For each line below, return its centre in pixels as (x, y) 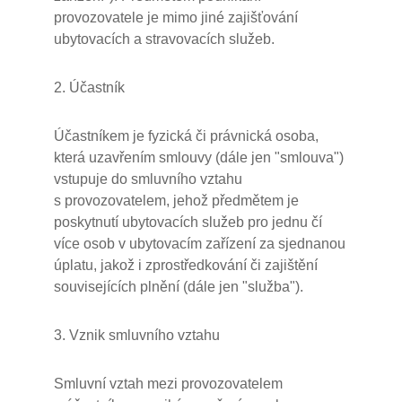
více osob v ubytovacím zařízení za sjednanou (200, 244)
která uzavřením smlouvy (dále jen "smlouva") (199, 157)
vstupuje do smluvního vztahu (148, 179)
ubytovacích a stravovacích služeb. (164, 39)
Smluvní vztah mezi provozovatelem (168, 384)
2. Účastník (89, 87)
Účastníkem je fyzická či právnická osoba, (186, 136)
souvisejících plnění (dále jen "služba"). (179, 287)
